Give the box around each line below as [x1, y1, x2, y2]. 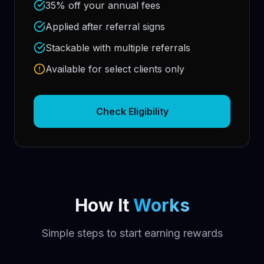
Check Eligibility [95, 105, 169, 117]
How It [74, 194, 133, 216]
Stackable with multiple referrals [45, 42, 190, 54]
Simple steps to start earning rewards [41, 227, 223, 239]
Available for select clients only [45, 63, 184, 75]
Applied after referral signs [45, 21, 165, 32]
